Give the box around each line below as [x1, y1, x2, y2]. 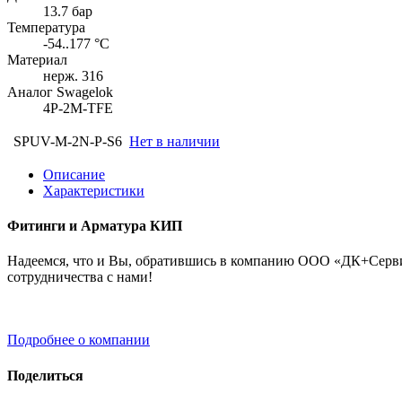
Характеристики [43, 182, 144, 198]
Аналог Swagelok [7, 83, 113, 100]
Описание [43, 166, 105, 182]
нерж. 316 [43, 67, 103, 83]
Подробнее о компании [7, 332, 150, 348]
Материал [7, 51, 67, 67]
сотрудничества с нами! [7, 269, 153, 285]
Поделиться [7, 367, 83, 383]
